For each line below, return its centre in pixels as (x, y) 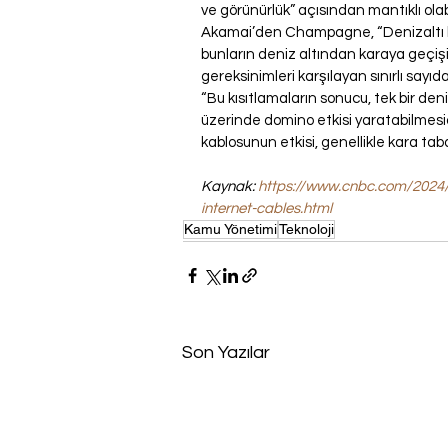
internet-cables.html (266, 209)
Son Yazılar (226, 353)
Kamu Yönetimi (230, 229)
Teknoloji (306, 229)
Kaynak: (229, 187)
